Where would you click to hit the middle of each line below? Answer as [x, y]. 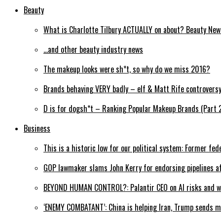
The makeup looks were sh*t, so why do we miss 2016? [127, 69]
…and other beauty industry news [93, 50]
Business [37, 129]
